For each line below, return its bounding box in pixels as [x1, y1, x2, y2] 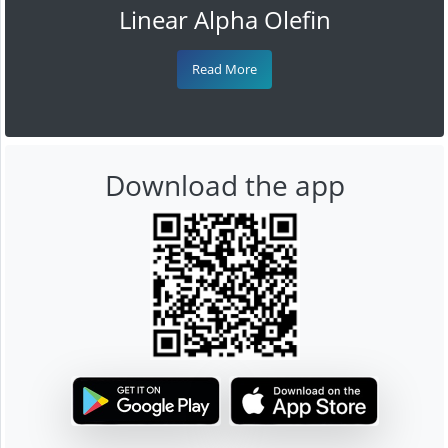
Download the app [104, 165, 345, 204]
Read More [192, 59, 257, 78]
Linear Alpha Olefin [118, 2, 331, 36]
